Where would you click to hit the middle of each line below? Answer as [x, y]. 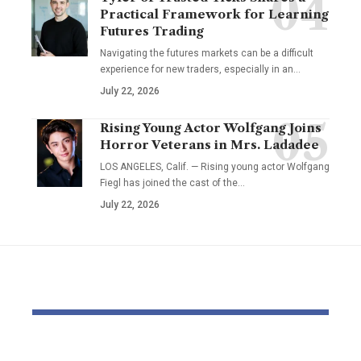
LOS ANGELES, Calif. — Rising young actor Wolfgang [215, 166]
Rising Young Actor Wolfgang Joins [211, 127]
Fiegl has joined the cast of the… [172, 183]
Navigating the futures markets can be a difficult [207, 53]
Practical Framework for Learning [214, 14]
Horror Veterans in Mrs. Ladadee [210, 144]
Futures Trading [152, 31]
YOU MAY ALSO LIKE [95, 293]
